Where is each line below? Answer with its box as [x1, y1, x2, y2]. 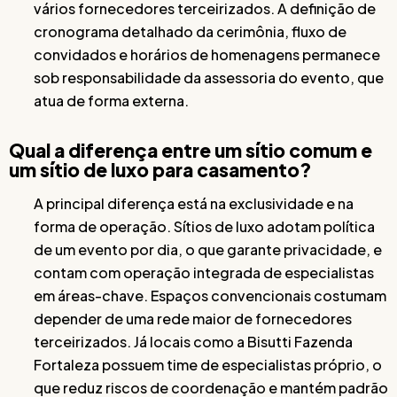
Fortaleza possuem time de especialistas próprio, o [34, 354, 382, 374]
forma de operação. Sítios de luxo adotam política [34, 216, 375, 236]
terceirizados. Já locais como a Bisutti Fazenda [34, 331, 353, 351]
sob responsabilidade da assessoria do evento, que [34, 67, 384, 87]
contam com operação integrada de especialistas [34, 262, 374, 282]
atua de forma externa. [34, 90, 189, 110]
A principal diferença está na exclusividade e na [34, 193, 354, 213]
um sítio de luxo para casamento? [9, 157, 311, 182]
